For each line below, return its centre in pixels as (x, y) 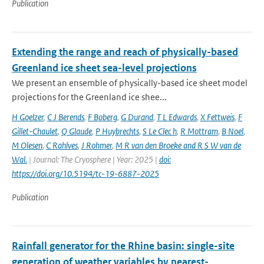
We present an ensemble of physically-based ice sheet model (130, 83)
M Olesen (27, 145)
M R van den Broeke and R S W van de (178, 145)
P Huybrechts (117, 131)
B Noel (232, 131)
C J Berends (66, 117)
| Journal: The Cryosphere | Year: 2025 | (93, 159)
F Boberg (103, 117)
